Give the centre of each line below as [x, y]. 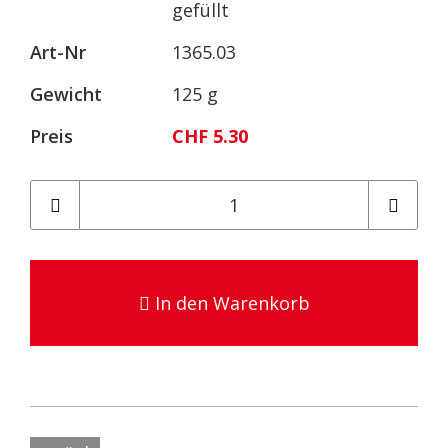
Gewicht [66, 94]
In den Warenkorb [229, 303]
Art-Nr [58, 52]
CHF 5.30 [210, 136]
